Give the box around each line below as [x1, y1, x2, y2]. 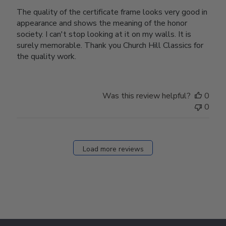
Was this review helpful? [102, 90, 191, 102]
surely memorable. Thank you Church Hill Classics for [17, 40, 204, 51]
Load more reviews [82, 144, 144, 154]
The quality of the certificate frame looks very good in [17, 7, 208, 18]
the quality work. [17, 51, 77, 63]
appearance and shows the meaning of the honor [17, 18, 188, 29]
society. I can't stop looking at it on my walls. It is [17, 29, 192, 40]
